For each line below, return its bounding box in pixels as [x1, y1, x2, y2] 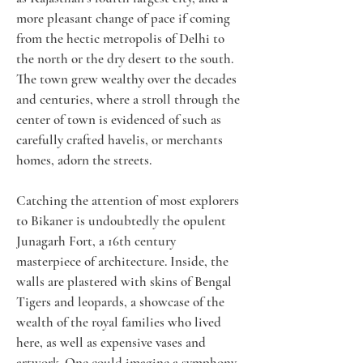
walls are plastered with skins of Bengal [16, 273, 235, 290]
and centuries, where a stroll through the [16, 91, 243, 108]
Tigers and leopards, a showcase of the [16, 293, 228, 310]
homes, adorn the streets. [16, 152, 152, 169]
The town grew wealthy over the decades [16, 70, 240, 88]
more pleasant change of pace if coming [16, 10, 233, 27]
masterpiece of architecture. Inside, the [16, 253, 232, 270]
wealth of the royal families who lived [16, 314, 224, 331]
